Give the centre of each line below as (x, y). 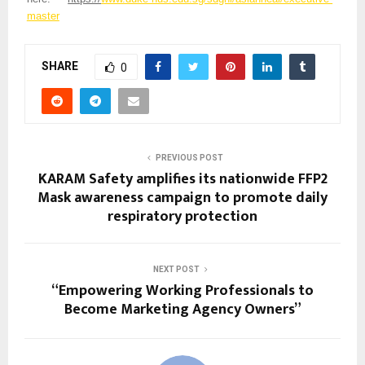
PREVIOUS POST (189, 158)
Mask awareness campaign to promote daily (182, 198)
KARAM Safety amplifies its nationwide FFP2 (182, 180)
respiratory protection (182, 217)
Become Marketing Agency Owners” (182, 310)
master (43, 16)
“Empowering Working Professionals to (182, 291)
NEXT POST (176, 270)
